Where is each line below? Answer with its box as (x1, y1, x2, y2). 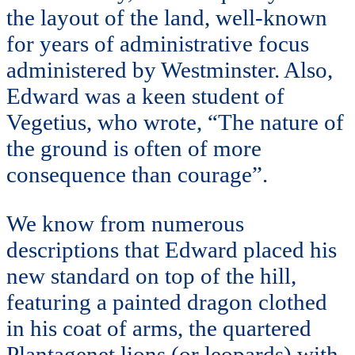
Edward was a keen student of (6, 82, 284, 109)
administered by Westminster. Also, (6, 56, 333, 82)
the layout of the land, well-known (6, 4, 327, 30)
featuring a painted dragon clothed (6, 288, 327, 315)
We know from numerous (6, 210, 244, 236)
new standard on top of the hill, (6, 262, 296, 288)
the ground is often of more (6, 135, 261, 161)
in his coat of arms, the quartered (6, 315, 311, 341)
